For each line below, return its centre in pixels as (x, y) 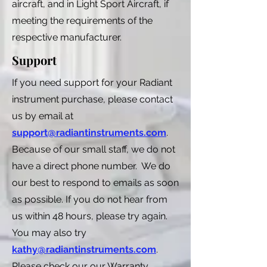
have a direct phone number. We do (91, 166)
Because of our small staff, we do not (94, 149)
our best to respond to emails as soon (95, 182)
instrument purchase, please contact (92, 99)
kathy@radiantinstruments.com (84, 249)
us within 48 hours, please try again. (90, 216)
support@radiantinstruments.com (89, 132)
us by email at (43, 116)
